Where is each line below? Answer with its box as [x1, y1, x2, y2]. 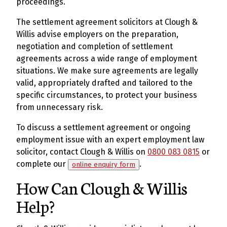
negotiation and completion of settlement [16, 42, 173, 51]
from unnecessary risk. [16, 102, 103, 112]
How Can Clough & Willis [16, 176, 187, 199]
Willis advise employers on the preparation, [16, 29, 178, 39]
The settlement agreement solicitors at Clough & [16, 17, 198, 27]
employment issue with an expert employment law [16, 135, 204, 144]
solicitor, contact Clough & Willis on [16, 147, 147, 157]
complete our [16, 159, 68, 169]
